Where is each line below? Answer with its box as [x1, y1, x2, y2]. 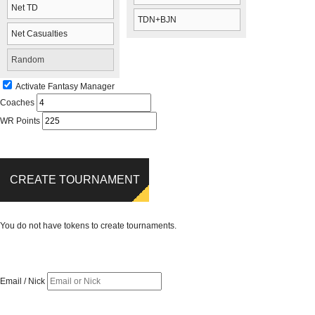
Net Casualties [11, 29, 67, 39]
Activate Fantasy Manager [15, 82, 115, 91]
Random [11, 55, 44, 65]
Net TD [11, 3, 38, 13]
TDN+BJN [138, 15, 176, 25]
